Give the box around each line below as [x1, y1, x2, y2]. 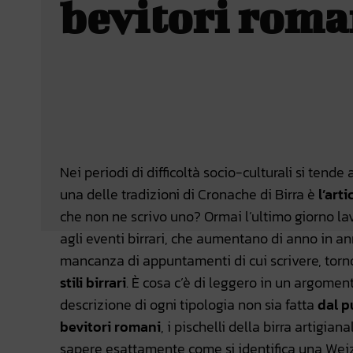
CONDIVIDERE [99, 110, 158, 125]
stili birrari [60, 272, 126, 294]
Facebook [225, 108, 273, 125]
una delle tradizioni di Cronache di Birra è [60, 184, 318, 206]
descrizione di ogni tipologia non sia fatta [60, 294, 318, 316]
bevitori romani [60, 316, 161, 338]
